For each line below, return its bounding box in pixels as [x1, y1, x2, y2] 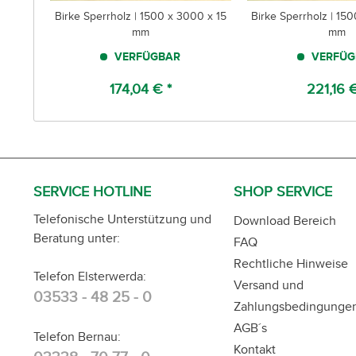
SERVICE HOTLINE [33, 184, 151, 199]
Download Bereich [234, 214, 336, 227]
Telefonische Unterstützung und [33, 212, 211, 226]
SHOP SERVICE [234, 184, 332, 199]
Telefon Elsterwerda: [33, 269, 146, 283]
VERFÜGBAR [111, 50, 181, 63]
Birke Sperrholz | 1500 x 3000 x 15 [54, 10, 226, 22]
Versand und [234, 278, 304, 292]
